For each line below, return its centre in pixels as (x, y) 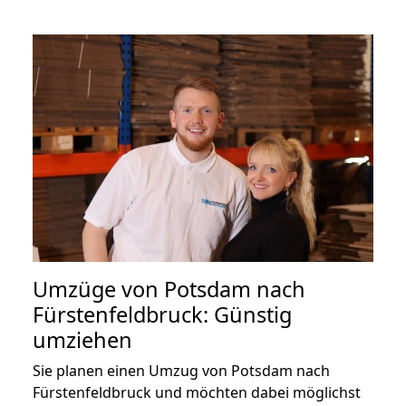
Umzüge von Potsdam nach (169, 289)
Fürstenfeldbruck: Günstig (162, 314)
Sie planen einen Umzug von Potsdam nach (181, 370)
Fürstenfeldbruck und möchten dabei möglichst (197, 392)
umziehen (82, 339)
